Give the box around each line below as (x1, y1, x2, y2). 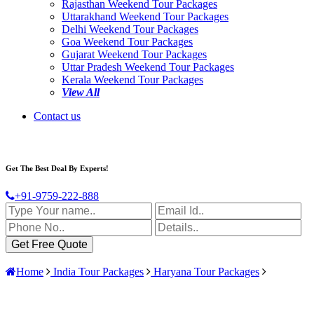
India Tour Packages (50, 265, 144, 278)
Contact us (34, 110, 81, 122)
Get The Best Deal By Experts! (6, 163, 109, 172)
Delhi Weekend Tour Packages (62, 23, 198, 35)
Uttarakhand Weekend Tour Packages (62, 11, 228, 22)
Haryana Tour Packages (151, 265, 259, 278)
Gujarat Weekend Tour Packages (62, 48, 207, 60)
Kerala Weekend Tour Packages (62, 74, 203, 86)
